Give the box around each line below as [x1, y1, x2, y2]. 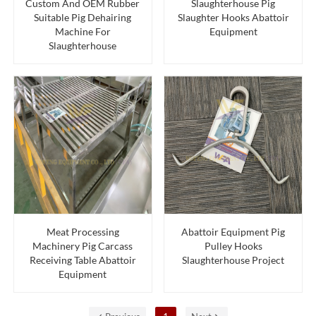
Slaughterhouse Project [182, 254, 285, 267]
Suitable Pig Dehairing [34, 11, 132, 24]
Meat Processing [46, 226, 119, 238]
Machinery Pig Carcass [32, 240, 133, 253]
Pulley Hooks [204, 240, 262, 253]
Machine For [54, 25, 111, 38]
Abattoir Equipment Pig [181, 226, 286, 238]
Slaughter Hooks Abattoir [177, 11, 289, 24]
